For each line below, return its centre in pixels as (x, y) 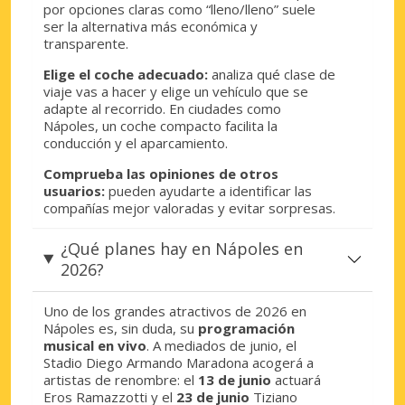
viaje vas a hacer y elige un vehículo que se (176, 91)
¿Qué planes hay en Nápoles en (181, 248)
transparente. (86, 43)
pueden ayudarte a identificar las (208, 190)
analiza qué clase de (272, 74)
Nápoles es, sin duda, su (121, 328)
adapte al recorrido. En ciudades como (162, 108)
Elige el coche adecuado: (126, 74)
